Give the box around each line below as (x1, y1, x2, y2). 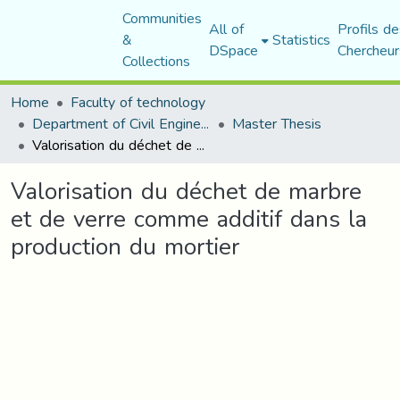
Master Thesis (232, 110, 321, 137)
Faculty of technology (71, 88, 205, 116)
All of (208, 15, 244, 43)
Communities (121, 4, 202, 32)
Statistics (271, 26, 330, 54)
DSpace (208, 37, 258, 64)
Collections (121, 47, 190, 75)
